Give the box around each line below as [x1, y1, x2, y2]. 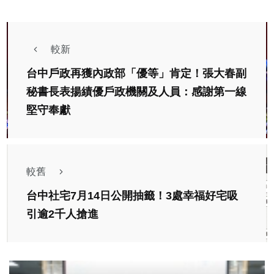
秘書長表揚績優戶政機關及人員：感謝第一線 [26, 86, 246, 98]
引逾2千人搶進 [26, 208, 98, 221]
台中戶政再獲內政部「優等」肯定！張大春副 [26, 67, 246, 80]
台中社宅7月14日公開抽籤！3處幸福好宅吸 [26, 190, 238, 202]
